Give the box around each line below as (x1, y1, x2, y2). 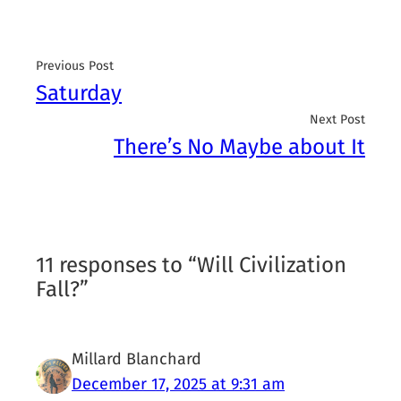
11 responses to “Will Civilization (36, 252, 347, 278)
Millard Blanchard (72, 349, 202, 370)
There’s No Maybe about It (113, 134, 365, 160)
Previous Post (36, 58, 115, 74)
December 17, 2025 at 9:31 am (72, 374, 286, 395)
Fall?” (36, 277, 90, 303)
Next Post (309, 112, 365, 128)
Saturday (36, 81, 123, 107)
